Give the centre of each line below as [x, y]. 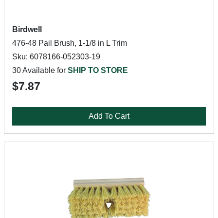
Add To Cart [109, 116]
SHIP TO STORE [98, 70]
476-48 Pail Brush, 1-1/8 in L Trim [70, 43]
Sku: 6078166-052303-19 [56, 57]
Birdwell [27, 29]
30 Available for [40, 70]
